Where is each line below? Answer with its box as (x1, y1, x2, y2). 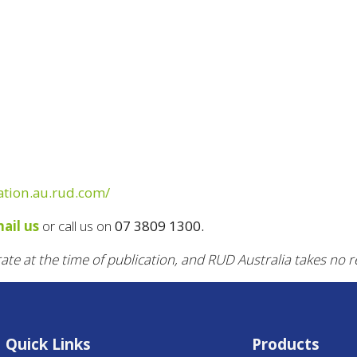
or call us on (42, 216, 115, 235)
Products (252, 334, 320, 355)
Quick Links (5, 334, 91, 355)
